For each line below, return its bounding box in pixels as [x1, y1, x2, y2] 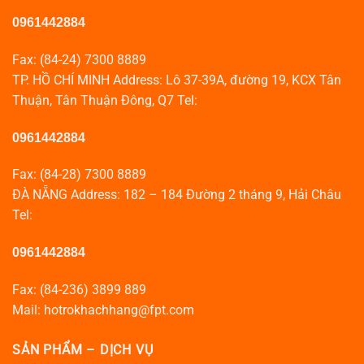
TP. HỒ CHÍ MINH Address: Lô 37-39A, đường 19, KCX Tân [12, 71, 341, 88]
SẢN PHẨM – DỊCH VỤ [12, 341, 154, 357]
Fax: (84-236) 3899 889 [12, 281, 146, 297]
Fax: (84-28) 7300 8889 [12, 167, 146, 183]
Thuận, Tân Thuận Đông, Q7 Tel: [12, 92, 197, 108]
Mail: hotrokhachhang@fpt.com [12, 301, 194, 318]
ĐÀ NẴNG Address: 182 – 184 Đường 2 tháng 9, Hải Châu [12, 187, 341, 203]
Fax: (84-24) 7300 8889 [12, 51, 146, 67]
